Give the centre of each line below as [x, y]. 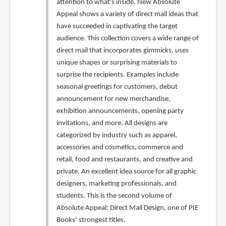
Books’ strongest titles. [91, 220]
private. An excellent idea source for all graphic [126, 172]
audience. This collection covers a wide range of [127, 38]
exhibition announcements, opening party [120, 111]
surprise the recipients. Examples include [117, 75]
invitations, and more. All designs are [112, 123]
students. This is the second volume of [114, 196]
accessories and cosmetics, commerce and [120, 147]
